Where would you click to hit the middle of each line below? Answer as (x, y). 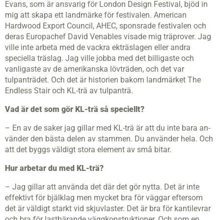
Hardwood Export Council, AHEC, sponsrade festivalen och (106, 26)
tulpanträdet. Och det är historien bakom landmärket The (103, 80)
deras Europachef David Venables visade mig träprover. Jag (108, 37)
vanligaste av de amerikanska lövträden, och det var (95, 69)
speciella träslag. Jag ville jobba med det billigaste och (99, 58)
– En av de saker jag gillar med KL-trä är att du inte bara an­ (108, 128)
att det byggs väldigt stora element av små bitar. (88, 150)
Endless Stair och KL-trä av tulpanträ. (69, 91)
